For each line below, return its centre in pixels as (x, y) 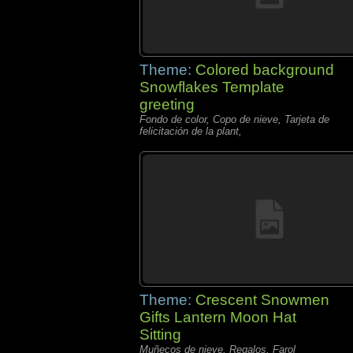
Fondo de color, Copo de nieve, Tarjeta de (234, 119)
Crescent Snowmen (262, 300)
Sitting (160, 334)
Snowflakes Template (212, 87)
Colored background (265, 70)
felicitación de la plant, (191, 131)
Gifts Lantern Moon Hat (218, 317)
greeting (167, 104)
